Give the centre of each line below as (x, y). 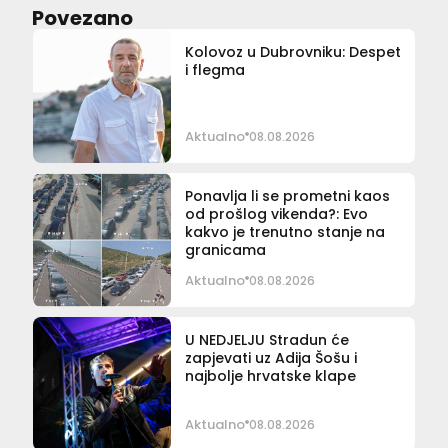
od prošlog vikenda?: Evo (276, 214)
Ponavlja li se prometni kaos (287, 196)
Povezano (82, 18)
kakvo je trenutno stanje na (284, 232)
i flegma (214, 70)
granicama (225, 250)
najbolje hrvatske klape (270, 376)
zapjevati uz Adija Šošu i (270, 358)
